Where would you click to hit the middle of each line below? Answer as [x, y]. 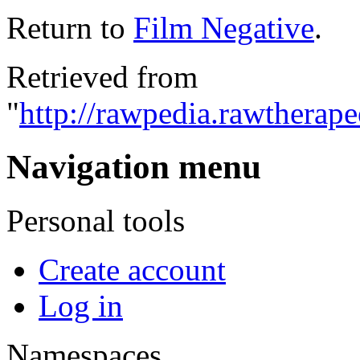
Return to [70, 27]
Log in [81, 305]
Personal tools [96, 220]
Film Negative [224, 27]
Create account [132, 269]
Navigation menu [134, 166]
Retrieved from [102, 76]
